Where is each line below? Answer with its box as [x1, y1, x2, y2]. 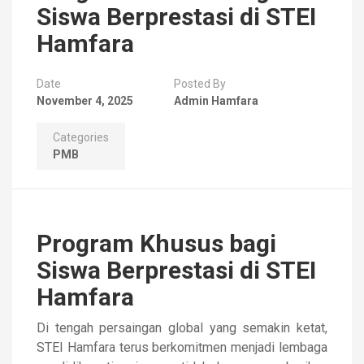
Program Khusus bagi [37, 229, 276, 258]
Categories [53, 131, 109, 144]
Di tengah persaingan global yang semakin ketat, [37, 320, 327, 336]
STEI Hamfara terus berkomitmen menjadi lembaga [37, 340, 327, 355]
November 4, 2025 [37, 94, 133, 107]
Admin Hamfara [174, 94, 258, 107]
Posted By [174, 77, 226, 90]
